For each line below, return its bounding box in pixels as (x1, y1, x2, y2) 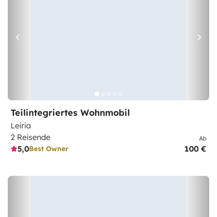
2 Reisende (11, 132, 50, 142)
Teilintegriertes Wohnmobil (11, 107, 130, 118)
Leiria (11, 121, 31, 130)
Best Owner (29, 144, 68, 153)
